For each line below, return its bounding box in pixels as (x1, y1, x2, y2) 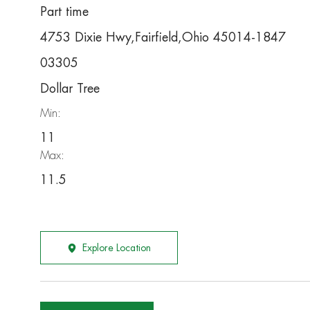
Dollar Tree (40, 82, 100, 95)
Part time (40, 6, 89, 19)
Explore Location (82, 243, 151, 253)
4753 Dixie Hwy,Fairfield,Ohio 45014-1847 (40, 31, 286, 44)
